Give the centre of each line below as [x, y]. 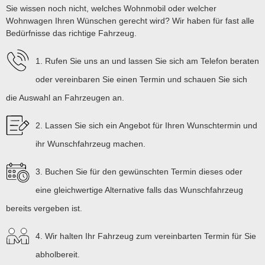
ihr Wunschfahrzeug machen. [91, 143]
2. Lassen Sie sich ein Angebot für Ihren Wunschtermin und [146, 125]
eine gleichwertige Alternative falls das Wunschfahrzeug [139, 190]
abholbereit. [58, 254]
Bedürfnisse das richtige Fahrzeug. [71, 33]
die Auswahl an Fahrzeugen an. [65, 97]
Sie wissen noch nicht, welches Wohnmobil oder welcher [111, 8]
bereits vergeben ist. [44, 208]
